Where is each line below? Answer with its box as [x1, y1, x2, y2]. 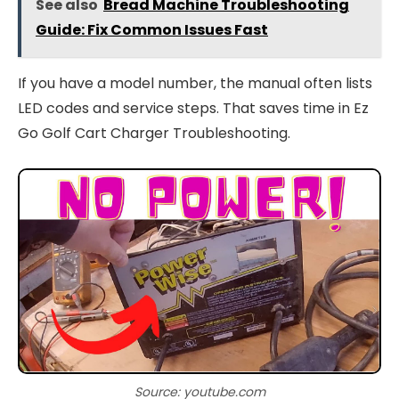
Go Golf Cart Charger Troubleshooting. [18, 123, 290, 144]
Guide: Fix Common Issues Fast [36, 20, 268, 41]
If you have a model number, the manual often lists [18, 73, 372, 94]
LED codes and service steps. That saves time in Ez [18, 98, 369, 119]
